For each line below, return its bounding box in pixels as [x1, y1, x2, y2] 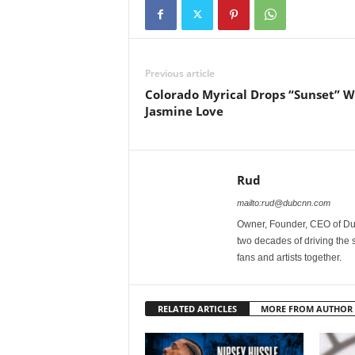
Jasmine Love [144, 103, 223, 119]
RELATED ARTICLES [157, 303, 237, 315]
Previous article [144, 67, 215, 80]
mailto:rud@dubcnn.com [236, 198, 330, 208]
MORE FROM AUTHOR [260, 303, 353, 315]
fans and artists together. [236, 252, 342, 263]
